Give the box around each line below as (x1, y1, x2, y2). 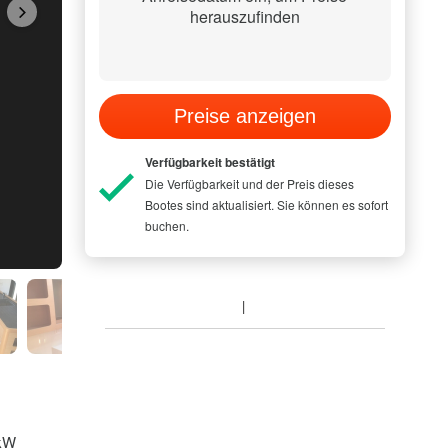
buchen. (144, 217, 189, 234)
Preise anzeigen (173, 105, 316, 127)
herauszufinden (189, 5, 300, 28)
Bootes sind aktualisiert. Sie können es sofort (144, 196, 388, 213)
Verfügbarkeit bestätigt (144, 153, 275, 171)
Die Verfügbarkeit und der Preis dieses (144, 175, 354, 192)
